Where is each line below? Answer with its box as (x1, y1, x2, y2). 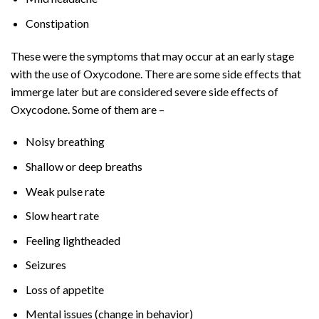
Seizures (25, 258, 66, 272)
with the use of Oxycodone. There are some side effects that (11, 66, 301, 80)
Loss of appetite (25, 282, 104, 296)
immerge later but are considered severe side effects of (11, 84, 278, 98)
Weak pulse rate (25, 184, 105, 198)
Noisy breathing (25, 135, 105, 149)
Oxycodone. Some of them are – (11, 102, 164, 116)
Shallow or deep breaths (25, 159, 142, 173)
